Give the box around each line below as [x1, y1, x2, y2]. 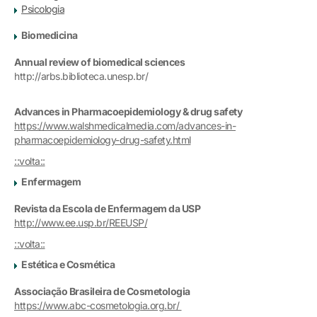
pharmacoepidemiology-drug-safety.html [14, 133, 191, 146]
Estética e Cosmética [21, 258, 115, 270]
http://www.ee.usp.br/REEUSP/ [14, 216, 147, 229]
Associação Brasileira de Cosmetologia [14, 284, 190, 297]
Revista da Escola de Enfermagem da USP [14, 202, 200, 214]
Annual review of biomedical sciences [14, 55, 187, 68]
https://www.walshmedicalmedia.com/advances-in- [14, 119, 236, 132]
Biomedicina [21, 28, 78, 41]
